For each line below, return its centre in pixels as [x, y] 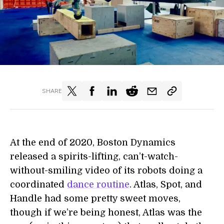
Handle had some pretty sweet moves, [95, 198]
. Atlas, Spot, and [166, 184]
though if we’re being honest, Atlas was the [106, 212]
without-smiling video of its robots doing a [106, 170]
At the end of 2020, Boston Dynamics [93, 142]
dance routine [98, 184]
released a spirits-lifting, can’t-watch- [94, 156]
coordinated [38, 184]
